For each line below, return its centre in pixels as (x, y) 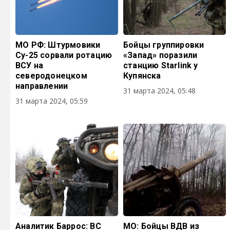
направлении (42, 86)
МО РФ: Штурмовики (58, 45)
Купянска (142, 76)
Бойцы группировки (164, 45)
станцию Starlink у (161, 65)
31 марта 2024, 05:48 (159, 91)
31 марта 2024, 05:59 (52, 101)
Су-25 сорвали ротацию (64, 55)
